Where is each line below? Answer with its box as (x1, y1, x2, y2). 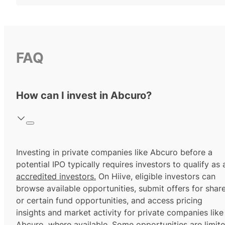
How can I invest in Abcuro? (16, 89, 152, 102)
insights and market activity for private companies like (16, 207, 223, 218)
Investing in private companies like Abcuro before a (16, 147, 212, 158)
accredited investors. (16, 171, 96, 182)
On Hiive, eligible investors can (96, 171, 215, 182)
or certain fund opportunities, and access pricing (16, 195, 202, 206)
